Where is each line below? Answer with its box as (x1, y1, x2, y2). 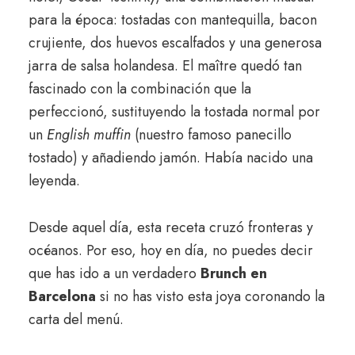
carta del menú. (28, 309, 124, 330)
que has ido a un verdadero (28, 263, 200, 284)
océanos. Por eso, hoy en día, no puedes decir (28, 240, 313, 261)
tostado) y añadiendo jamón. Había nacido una (28, 147, 313, 168)
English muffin (46, 124, 131, 145)
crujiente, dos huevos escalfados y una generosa (28, 32, 322, 53)
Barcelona (28, 286, 96, 307)
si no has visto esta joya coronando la (95, 286, 325, 307)
